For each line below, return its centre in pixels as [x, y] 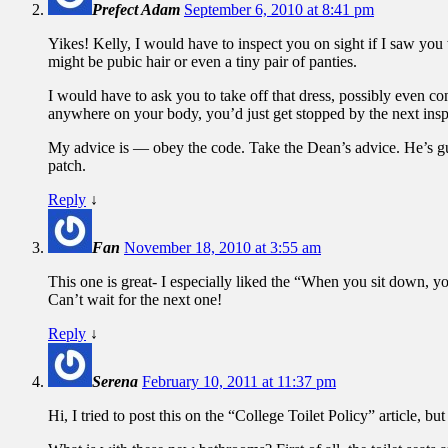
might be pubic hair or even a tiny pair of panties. [202, 61]
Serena [115, 381]
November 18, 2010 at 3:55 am [222, 247]
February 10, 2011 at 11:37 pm [239, 381]
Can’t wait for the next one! [135, 299]
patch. [67, 165]
